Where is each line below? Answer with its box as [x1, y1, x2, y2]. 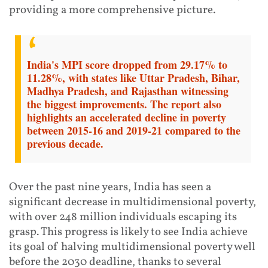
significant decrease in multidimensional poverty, [9, 194, 256, 210]
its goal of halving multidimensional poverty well [9, 239, 255, 255]
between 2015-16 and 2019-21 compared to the [27, 122, 240, 138]
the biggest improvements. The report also [27, 96, 221, 112]
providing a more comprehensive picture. [9, 2, 215, 19]
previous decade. [27, 135, 103, 151]
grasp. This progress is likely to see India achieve [9, 224, 248, 240]
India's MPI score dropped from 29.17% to [27, 56, 227, 72]
